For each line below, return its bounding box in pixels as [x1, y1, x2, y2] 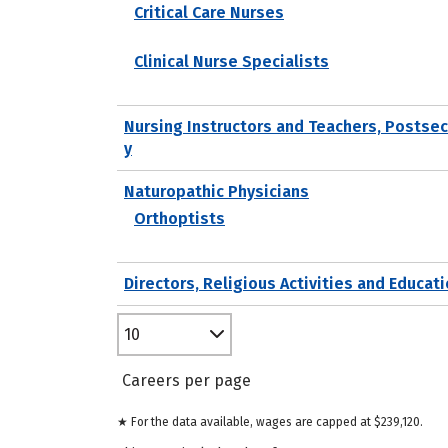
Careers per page [122, 371, 251, 390]
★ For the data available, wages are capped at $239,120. [117, 415, 423, 429]
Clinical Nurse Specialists [134, 51, 329, 71]
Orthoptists [134, 208, 225, 228]
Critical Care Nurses [134, 2, 284, 22]
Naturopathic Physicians [124, 181, 309, 201]
